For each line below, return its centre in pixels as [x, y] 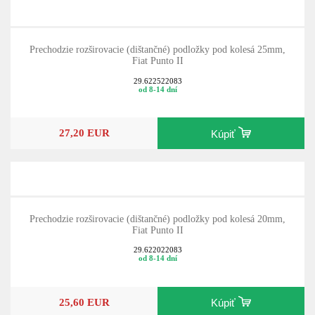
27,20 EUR [84, 133]
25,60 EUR [84, 302]
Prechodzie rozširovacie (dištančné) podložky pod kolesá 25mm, [157, 50]
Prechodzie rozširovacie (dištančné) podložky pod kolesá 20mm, [157, 219]
